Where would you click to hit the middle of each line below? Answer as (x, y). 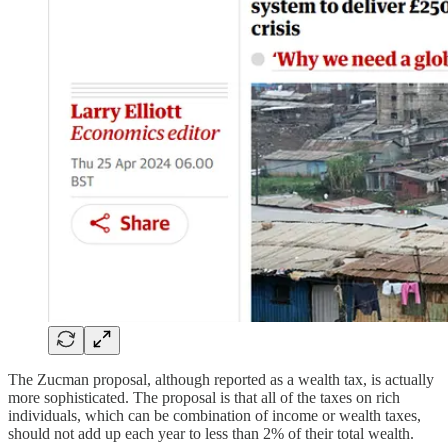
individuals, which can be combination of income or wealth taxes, (214, 415)
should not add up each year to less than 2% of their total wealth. (211, 433)
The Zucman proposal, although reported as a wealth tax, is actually (221, 379)
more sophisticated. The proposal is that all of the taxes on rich (204, 397)
